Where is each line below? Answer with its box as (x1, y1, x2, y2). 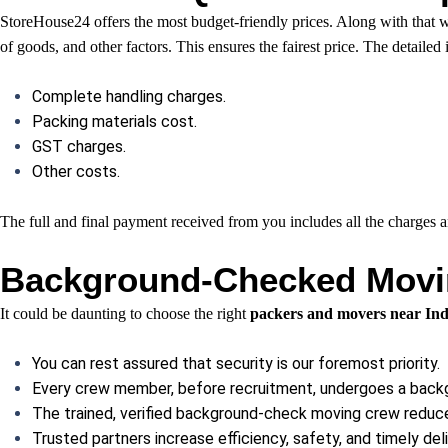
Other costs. (32, 162, 120, 182)
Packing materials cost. (32, 112, 197, 132)
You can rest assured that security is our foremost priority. (32, 354, 440, 374)
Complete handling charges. (32, 87, 226, 107)
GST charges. (32, 137, 126, 157)
